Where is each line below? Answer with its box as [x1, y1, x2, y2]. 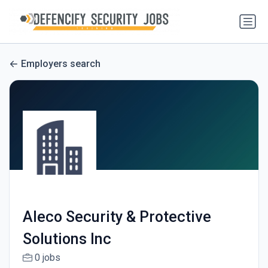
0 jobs [34, 252, 60, 264]
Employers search [21, 58, 100, 70]
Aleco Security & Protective [22, 208, 211, 226]
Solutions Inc [22, 230, 111, 248]
